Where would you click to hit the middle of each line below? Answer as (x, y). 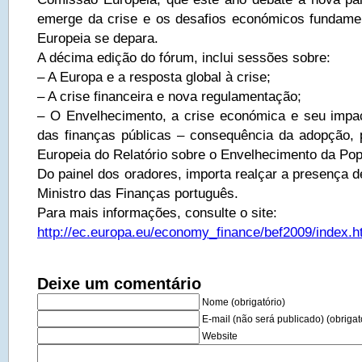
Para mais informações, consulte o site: (157, 213)
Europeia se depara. (98, 38)
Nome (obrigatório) (244, 302)
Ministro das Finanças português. (138, 193)
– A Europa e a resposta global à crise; (154, 77)
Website (220, 336)
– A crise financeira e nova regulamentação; (169, 96)
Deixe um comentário (119, 284)
